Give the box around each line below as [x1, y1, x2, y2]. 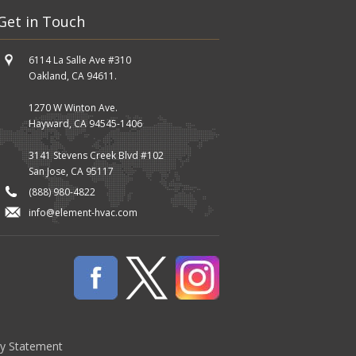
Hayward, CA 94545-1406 [29, 116, 142, 130]
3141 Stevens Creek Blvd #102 [29, 148, 164, 162]
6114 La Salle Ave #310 [29, 52, 131, 67]
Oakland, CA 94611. [29, 68, 117, 83]
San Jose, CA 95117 [29, 164, 114, 178]
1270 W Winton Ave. [29, 100, 118, 114]
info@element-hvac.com [29, 205, 137, 219]
